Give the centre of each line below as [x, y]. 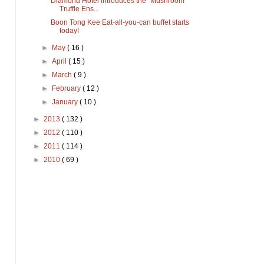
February [67, 89]
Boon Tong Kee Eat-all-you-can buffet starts [120, 23]
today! [69, 31]
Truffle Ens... [79, 9]
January [66, 102]
